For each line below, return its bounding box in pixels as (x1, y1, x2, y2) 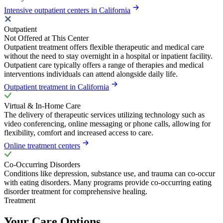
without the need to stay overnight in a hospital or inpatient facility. (4, 51, 213, 60)
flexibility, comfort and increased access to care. (4, 128, 153, 137)
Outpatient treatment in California (4, 82, 109, 91)
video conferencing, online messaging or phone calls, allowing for (4, 119, 211, 128)
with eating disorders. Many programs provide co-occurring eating (4, 178, 212, 187)
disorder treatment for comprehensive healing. (4, 187, 147, 196)
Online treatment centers (4, 141, 80, 150)
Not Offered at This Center (4, 33, 89, 42)
